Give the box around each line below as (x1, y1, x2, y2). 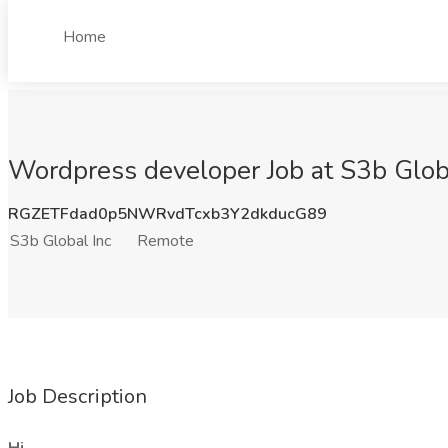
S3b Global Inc (10, 230, 111, 252)
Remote (137, 230, 194, 252)
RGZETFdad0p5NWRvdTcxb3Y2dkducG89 (8, 203, 327, 225)
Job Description (8, 383, 147, 410)
